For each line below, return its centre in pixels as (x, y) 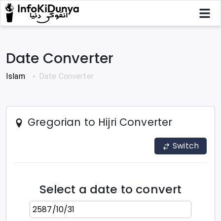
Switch (186, 146)
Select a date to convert (110, 189)
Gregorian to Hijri (72, 122)
